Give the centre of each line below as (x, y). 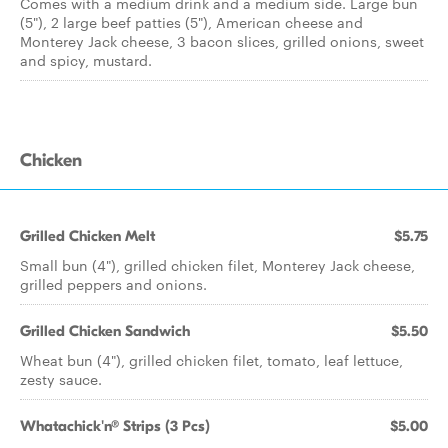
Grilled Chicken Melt (87, 236)
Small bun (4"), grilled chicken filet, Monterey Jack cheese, (217, 265)
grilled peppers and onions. (113, 284)
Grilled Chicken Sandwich (105, 331)
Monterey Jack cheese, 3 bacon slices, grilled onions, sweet (222, 41)
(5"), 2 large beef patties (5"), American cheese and (191, 22)
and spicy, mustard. (86, 60)
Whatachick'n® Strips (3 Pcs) (115, 426)
